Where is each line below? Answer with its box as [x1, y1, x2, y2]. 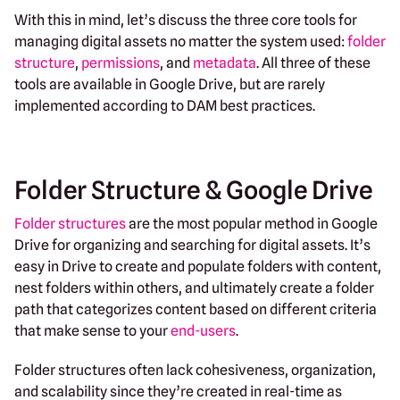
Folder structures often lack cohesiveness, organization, [14, 361, 376, 379]
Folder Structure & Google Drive [14, 174, 372, 205]
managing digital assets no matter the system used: [14, 32, 347, 50]
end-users [171, 321, 236, 339]
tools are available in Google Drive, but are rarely [14, 75, 325, 93]
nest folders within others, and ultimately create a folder [14, 279, 374, 296]
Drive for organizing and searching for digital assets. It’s [14, 236, 371, 254]
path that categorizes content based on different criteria [14, 300, 377, 318]
